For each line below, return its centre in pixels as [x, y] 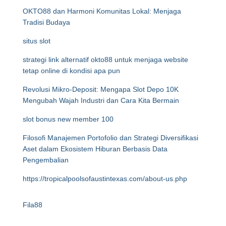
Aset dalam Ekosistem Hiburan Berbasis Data [95, 149]
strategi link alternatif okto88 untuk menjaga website [105, 60]
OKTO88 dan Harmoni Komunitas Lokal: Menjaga [102, 11]
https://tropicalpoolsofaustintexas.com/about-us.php [105, 179]
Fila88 [33, 205]
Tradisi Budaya [46, 22]
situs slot [37, 41]
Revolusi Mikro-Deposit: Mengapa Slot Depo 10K [101, 89]
